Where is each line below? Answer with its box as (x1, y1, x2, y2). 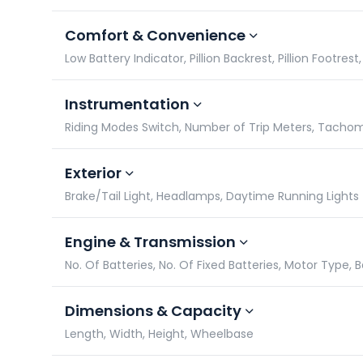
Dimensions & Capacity (65, 301, 241, 321)
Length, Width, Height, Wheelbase (65, 326, 254, 342)
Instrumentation (65, 94, 190, 114)
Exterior (65, 163, 122, 183)
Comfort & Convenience (65, 25, 246, 45)
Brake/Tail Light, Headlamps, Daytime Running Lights (65, 188, 359, 204)
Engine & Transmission (65, 232, 236, 252)
